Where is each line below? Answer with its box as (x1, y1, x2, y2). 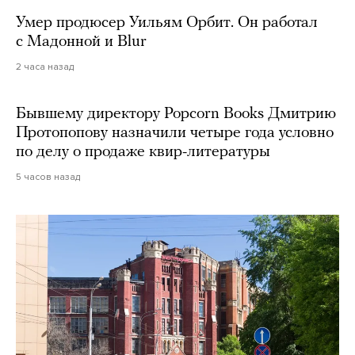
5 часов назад (16, 170, 80, 182)
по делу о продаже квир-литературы (16, 143, 270, 160)
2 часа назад (16, 60, 74, 72)
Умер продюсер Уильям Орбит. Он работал (16, 14, 318, 31)
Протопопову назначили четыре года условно (16, 124, 334, 141)
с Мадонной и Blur (16, 33, 147, 50)
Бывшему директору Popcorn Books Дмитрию (16, 105, 336, 122)
